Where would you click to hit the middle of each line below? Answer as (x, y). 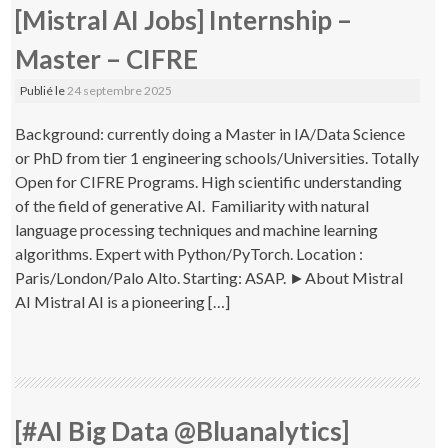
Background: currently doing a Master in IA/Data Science (210, 133)
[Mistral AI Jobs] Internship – (184, 19)
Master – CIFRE (107, 58)
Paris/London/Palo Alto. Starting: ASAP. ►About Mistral (209, 277)
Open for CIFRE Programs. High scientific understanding (209, 181)
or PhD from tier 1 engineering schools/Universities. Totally (217, 157)
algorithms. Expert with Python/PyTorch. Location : (191, 253)
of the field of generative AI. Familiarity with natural (192, 205)
